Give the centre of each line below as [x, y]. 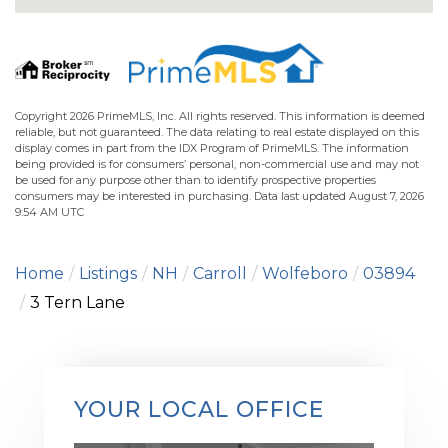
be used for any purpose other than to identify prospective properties [195, 179]
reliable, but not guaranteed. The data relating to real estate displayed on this [217, 131]
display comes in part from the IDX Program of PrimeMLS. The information [212, 147]
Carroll [220, 273]
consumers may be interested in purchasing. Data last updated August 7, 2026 [219, 195]
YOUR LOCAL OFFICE [199, 409]
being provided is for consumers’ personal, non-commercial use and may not [217, 163]
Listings [108, 273]
